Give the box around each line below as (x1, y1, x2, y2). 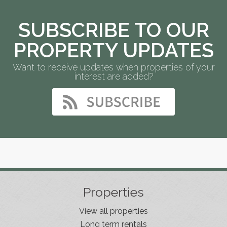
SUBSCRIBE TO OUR (18, 17, 209, 42)
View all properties (79, 206, 148, 216)
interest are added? (74, 70, 153, 82)
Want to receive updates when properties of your (12, 61, 215, 72)
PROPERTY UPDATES (13, 37, 214, 62)
